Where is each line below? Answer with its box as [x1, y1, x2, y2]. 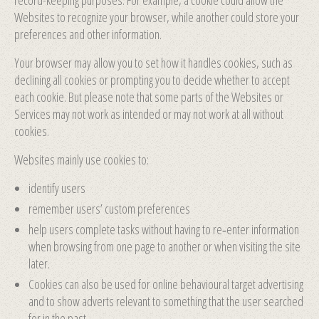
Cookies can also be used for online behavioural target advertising [28, 276, 303, 293]
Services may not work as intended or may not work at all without [14, 105, 283, 122]
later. [28, 255, 50, 272]
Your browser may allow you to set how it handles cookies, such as [14, 54, 293, 71]
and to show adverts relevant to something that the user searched [28, 293, 303, 310]
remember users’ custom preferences [28, 200, 190, 217]
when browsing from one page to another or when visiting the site [28, 238, 300, 255]
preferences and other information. [14, 26, 162, 43]
